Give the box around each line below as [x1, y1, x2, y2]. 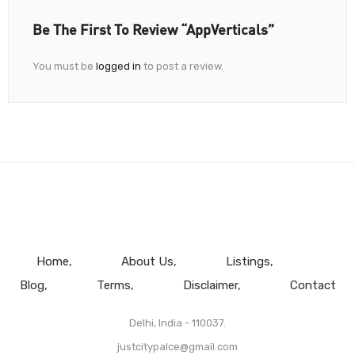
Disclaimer [182, 277, 238, 292]
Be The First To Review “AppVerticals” [32, 20, 274, 38]
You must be [32, 59, 96, 72]
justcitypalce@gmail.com [117, 340, 238, 353]
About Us [120, 254, 174, 269]
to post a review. [141, 59, 223, 72]
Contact [289, 277, 336, 292]
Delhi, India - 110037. [129, 316, 226, 329]
